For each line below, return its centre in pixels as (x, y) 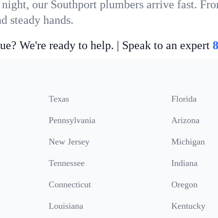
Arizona (185, 120)
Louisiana (66, 206)
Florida (184, 99)
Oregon (184, 184)
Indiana (184, 163)
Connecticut (70, 184)
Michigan (188, 142)
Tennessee (67, 163)
